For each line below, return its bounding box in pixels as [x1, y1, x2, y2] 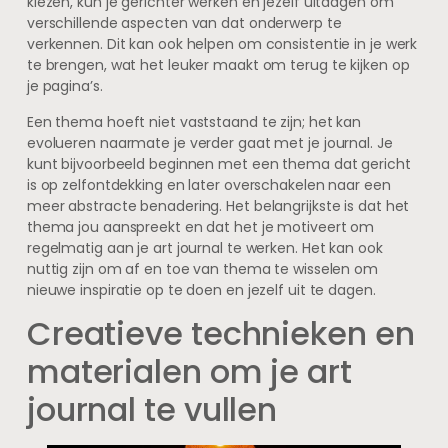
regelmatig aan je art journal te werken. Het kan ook [26, 237, 383, 258]
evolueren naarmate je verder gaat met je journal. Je [26, 132, 393, 153]
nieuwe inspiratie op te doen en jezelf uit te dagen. [26, 279, 376, 300]
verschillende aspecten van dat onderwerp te [26, 13, 342, 34]
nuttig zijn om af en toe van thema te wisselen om [26, 258, 378, 279]
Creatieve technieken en [26, 311, 415, 357]
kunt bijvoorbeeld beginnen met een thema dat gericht [26, 153, 411, 174]
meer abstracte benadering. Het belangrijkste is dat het [26, 195, 410, 216]
